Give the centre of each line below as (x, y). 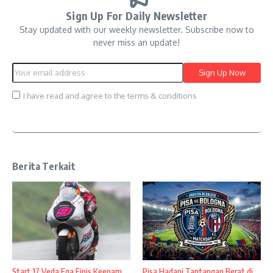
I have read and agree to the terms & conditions (110, 95)
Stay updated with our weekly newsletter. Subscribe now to (136, 29)
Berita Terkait (44, 166)
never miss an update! (136, 42)
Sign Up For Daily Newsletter (136, 15)
